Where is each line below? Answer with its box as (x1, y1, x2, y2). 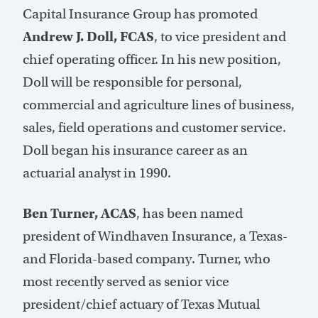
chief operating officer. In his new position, (23, 51, 281, 68)
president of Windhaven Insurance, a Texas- (23, 228, 287, 245)
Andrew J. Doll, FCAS (23, 28, 154, 45)
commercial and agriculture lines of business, (23, 97, 295, 114)
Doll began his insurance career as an (23, 142, 248, 159)
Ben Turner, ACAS (23, 205, 136, 222)
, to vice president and (154, 28, 286, 45)
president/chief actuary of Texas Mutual (23, 296, 260, 313)
